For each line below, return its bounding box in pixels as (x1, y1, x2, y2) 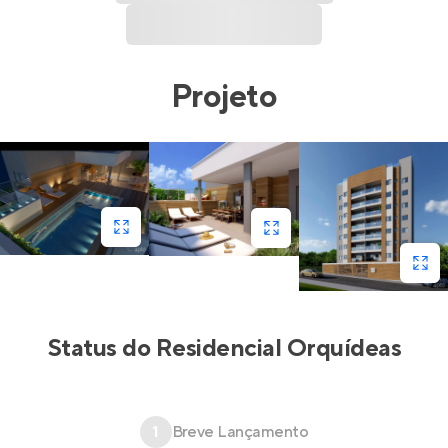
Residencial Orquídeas (155, 333, 402, 365)
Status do (46, 333, 156, 365)
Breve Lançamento (171, 422, 309, 443)
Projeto (170, 77, 278, 118)
